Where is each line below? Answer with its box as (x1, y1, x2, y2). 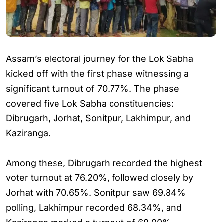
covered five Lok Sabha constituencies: (6, 98, 174, 109)
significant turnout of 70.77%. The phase (6, 83, 179, 94)
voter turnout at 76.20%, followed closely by (6, 172, 193, 183)
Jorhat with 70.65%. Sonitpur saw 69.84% (6, 187, 186, 198)
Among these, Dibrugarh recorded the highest (6, 158, 202, 168)
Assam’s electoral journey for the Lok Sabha (6, 54, 193, 64)
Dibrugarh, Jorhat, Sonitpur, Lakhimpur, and (6, 113, 191, 123)
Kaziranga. (6, 128, 51, 138)
